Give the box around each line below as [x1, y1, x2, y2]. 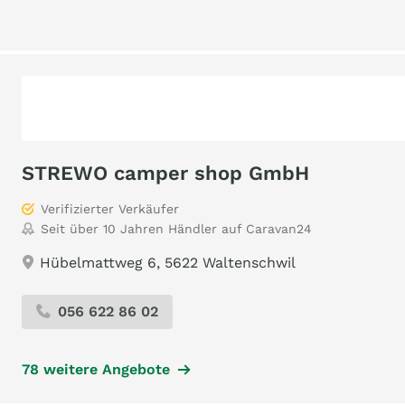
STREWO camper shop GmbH [22, 162, 309, 184]
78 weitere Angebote [22, 361, 170, 378]
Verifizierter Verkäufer [41, 202, 179, 216]
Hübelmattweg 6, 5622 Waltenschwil [40, 254, 296, 271]
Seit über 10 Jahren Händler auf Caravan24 [41, 221, 312, 236]
